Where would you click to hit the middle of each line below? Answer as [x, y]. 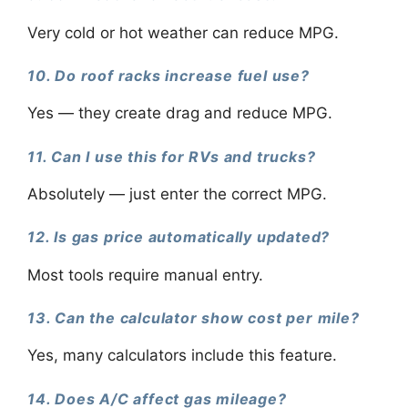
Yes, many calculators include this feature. [182, 356]
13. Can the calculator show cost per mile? [194, 318]
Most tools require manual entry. [145, 275]
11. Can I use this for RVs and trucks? [172, 156]
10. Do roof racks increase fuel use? [168, 76]
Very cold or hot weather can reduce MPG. [183, 32]
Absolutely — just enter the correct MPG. [177, 194]
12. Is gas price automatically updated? [179, 237]
